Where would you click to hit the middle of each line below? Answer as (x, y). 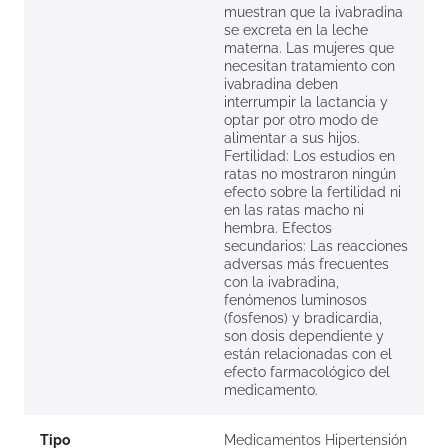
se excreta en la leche (296, 30)
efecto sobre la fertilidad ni (312, 192)
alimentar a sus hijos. (292, 138)
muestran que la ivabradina (313, 12)
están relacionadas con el (308, 354)
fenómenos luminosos (295, 300)
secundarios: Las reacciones (316, 246)
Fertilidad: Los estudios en (309, 156)
